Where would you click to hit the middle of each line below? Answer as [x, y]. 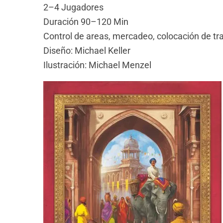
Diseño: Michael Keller [87, 50]
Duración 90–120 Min [86, 21]
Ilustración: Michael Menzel [97, 65]
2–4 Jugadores [73, 7]
